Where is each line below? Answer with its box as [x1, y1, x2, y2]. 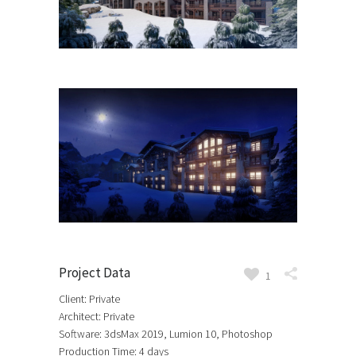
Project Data [59, 264, 130, 282]
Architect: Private [59, 309, 134, 324]
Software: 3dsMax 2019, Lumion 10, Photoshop [59, 327, 273, 342]
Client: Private [59, 292, 120, 307]
